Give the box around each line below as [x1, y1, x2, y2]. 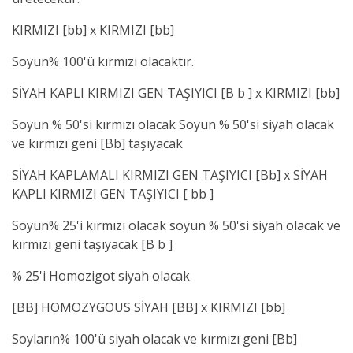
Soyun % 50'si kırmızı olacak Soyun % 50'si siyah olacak [12, 115, 334, 133]
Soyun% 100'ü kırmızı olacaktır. [12, 52, 194, 70]
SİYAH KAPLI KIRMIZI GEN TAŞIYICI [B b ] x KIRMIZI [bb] [12, 84, 340, 102]
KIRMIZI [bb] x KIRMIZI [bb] [12, 20, 174, 39]
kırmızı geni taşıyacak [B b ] [12, 235, 173, 253]
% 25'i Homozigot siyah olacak [12, 266, 190, 284]
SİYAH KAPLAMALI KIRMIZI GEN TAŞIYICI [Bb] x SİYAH [12, 165, 328, 184]
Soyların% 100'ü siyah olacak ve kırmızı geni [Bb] [12, 329, 297, 347]
